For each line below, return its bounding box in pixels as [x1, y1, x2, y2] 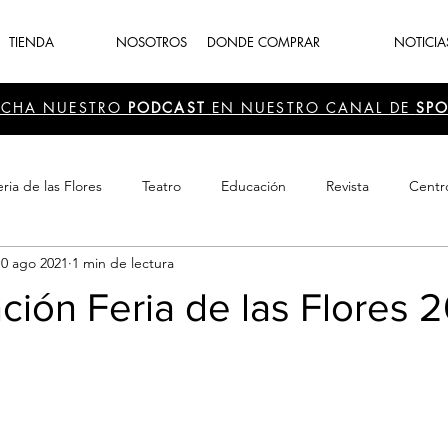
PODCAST [128, 98, 212, 117]
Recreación [91, 256, 160, 275]
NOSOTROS [116, 33, 187, 51]
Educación [221, 176, 286, 195]
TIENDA [9, 33, 54, 51]
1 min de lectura [72, 253, 174, 272]
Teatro [142, 176, 181, 195]
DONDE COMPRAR [207, 33, 320, 51]
